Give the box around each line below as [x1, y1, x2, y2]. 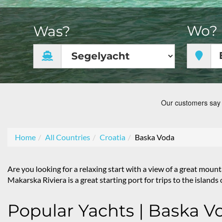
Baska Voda [135, 132, 174, 142]
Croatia [100, 132, 125, 142]
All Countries [45, 132, 90, 142]
